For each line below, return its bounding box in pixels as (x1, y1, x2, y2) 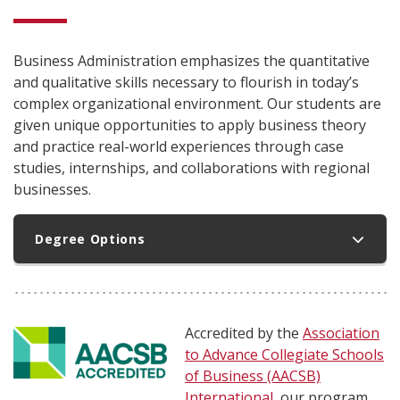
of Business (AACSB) (185, 366, 321, 386)
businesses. (13, 179, 91, 199)
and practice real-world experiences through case (13, 137, 344, 156)
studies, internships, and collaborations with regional (13, 158, 370, 178)
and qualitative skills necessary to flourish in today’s (13, 72, 359, 92)
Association (303, 323, 379, 343)
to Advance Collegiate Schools (185, 345, 384, 364)
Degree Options (35, 230, 146, 247)
